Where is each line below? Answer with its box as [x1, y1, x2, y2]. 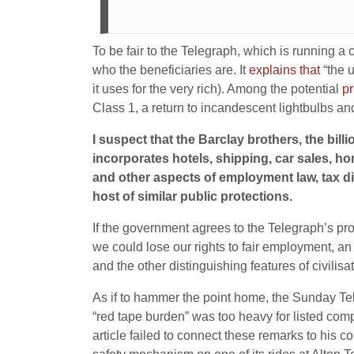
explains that [249, 63, 320, 77]
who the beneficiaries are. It [92, 63, 249, 77]
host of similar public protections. [92, 190, 292, 203]
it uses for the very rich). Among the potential [92, 82, 342, 96]
